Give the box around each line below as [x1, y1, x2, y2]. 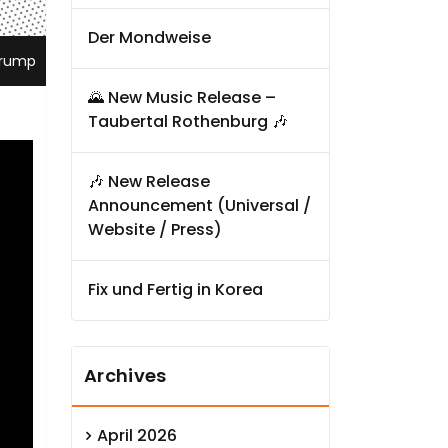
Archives [84, 362, 167, 388]
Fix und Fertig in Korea [88, 278, 263, 302]
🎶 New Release [88, 170, 210, 194]
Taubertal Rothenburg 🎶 [88, 110, 288, 134]
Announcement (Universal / [88, 194, 311, 218]
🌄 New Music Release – [88, 86, 276, 110]
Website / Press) [88, 218, 222, 242]
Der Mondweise [88, 26, 211, 50]
